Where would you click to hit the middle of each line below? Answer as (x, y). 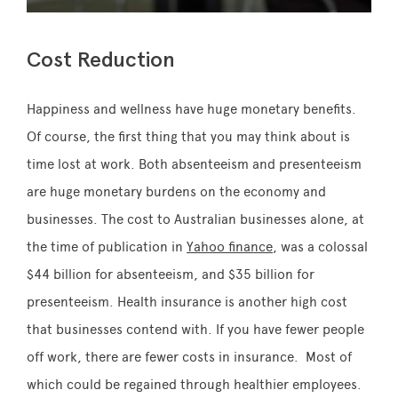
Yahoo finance (230, 247)
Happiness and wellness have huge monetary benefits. (191, 110)
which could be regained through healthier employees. (194, 385)
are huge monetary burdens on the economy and (176, 192)
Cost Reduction (101, 60)
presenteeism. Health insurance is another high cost (187, 302)
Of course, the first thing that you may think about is (188, 137)
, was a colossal (320, 247)
